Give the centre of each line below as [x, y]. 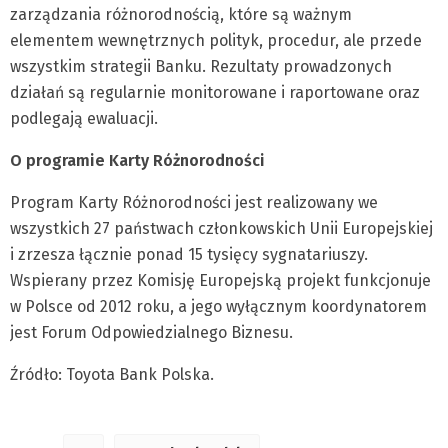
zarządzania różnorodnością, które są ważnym [181, 14]
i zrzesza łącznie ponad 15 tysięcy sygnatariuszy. [189, 254]
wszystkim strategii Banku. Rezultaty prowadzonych [201, 66]
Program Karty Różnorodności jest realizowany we [194, 202]
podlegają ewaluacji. [84, 118]
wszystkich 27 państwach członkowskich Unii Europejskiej [221, 228]
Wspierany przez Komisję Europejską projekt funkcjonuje [220, 280]
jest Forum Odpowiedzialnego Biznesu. [151, 332]
